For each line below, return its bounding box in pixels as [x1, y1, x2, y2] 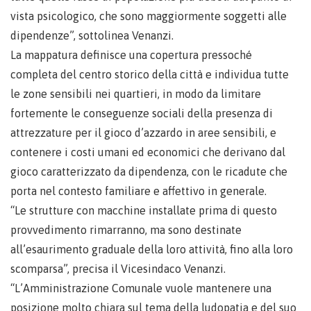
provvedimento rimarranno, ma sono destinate [10, 224, 242, 236]
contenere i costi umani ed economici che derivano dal [10, 146, 285, 158]
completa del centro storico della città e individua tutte [10, 68, 289, 81]
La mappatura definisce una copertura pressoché [10, 49, 252, 61]
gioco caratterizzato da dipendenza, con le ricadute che [10, 165, 287, 178]
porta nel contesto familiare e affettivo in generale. [10, 185, 267, 197]
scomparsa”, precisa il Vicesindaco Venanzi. [10, 262, 226, 275]
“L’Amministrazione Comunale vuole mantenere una [10, 282, 271, 294]
